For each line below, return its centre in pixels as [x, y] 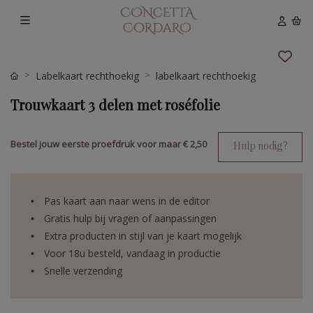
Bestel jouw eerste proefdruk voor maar [97, 144]
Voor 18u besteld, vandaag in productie [132, 254]
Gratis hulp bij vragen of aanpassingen [130, 219]
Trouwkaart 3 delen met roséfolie [115, 105]
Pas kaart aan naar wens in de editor [127, 201]
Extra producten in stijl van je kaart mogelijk [143, 236]
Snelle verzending [83, 271]
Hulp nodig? [260, 146]
